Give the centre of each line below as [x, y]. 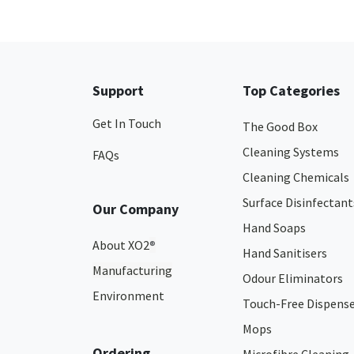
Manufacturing [132, 270]
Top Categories [291, 90]
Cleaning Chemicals [296, 177]
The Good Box [280, 126]
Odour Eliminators [293, 278]
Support [118, 90]
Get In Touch [127, 123]
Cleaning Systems [291, 152]
